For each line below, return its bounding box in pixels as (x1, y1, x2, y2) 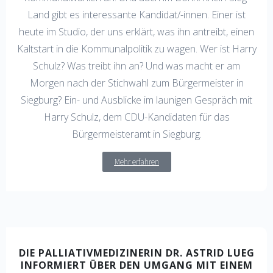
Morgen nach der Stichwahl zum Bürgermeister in (29, 76, 244, 90)
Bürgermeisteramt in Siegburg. (71, 127, 202, 141)
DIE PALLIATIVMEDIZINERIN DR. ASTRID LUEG (18, 246, 255, 260)
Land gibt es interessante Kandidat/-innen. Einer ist (27, 8, 246, 22)
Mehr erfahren (114, 156, 159, 167)
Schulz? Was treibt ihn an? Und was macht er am (33, 59, 240, 73)
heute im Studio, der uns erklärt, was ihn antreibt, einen (19, 25, 254, 39)
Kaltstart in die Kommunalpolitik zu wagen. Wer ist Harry (16, 42, 257, 56)
